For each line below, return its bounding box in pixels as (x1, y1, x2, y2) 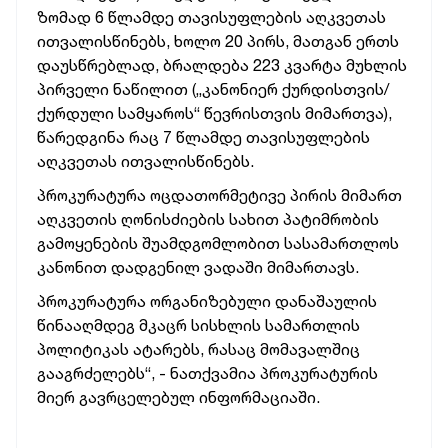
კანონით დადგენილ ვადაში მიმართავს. (37, 257, 359, 277)
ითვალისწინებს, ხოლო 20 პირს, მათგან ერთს (37, 31, 399, 51)
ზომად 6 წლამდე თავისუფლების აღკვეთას (37, 7, 386, 27)
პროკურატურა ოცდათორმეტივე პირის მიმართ (37, 185, 402, 205)
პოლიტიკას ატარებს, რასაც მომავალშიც (37, 339, 360, 359)
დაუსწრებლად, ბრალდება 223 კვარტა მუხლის (37, 55, 407, 75)
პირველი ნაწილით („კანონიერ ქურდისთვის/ (37, 79, 389, 99)
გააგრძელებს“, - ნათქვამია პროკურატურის (37, 363, 378, 383)
